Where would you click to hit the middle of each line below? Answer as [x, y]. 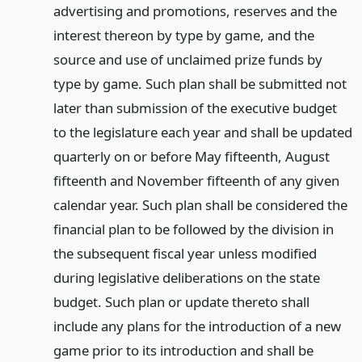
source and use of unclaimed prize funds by [187, 59]
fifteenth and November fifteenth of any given [196, 180]
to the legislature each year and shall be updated [202, 132]
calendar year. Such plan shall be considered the [200, 204]
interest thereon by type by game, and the [183, 35]
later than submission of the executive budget [195, 107]
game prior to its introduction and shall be [183, 350]
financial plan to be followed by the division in [193, 229]
